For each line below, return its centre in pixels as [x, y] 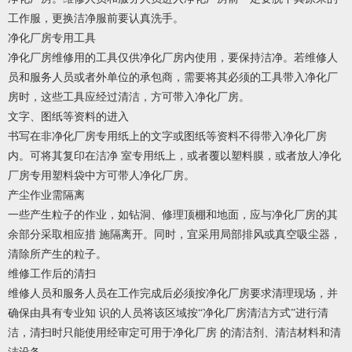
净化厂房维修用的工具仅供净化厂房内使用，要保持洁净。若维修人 [173, 58]
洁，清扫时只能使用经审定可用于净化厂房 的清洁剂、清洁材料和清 [174, 333]
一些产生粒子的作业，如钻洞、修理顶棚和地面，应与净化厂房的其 [173, 215]
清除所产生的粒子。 [57, 255]
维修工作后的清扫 [52, 274]
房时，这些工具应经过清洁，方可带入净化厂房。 [129, 97]
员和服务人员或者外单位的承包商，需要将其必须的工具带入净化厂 [173, 78]
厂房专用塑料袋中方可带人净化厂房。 [101, 176]
